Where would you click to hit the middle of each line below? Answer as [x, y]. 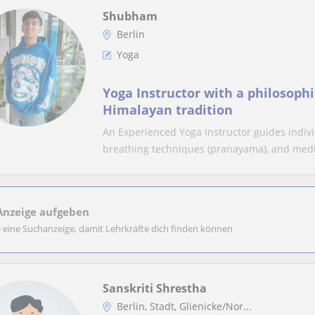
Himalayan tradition [168, 110]
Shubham [130, 16]
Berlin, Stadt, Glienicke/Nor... [184, 306]
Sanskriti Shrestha [155, 288]
